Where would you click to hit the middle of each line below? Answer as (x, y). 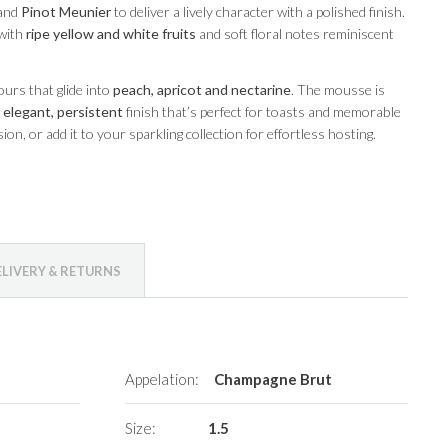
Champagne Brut (273, 379)
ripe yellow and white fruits (110, 34)
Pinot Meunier (65, 12)
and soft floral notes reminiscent (294, 34)
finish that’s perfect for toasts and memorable (261, 112)
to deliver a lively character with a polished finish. (257, 12)
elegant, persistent (62, 112)
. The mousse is (337, 90)
